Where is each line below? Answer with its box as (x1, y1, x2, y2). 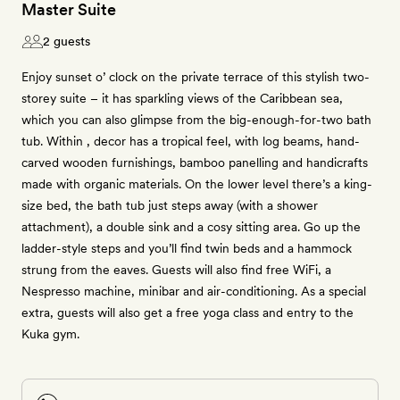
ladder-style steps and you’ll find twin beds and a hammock (21, 241, 352, 255)
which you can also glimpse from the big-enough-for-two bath (21, 112, 371, 127)
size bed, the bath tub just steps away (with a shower (21, 198, 318, 212)
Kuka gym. (21, 327, 79, 341)
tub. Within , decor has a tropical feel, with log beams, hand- (21, 134, 360, 148)
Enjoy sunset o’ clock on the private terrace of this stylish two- (21, 70, 370, 84)
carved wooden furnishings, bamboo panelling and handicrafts (21, 155, 368, 170)
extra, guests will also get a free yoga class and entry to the (21, 305, 354, 320)
